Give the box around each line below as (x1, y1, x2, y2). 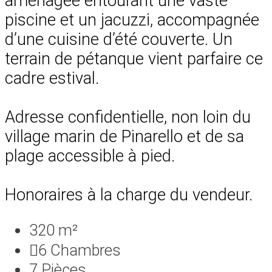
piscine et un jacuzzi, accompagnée (5, 10, 259, 30)
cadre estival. (5, 68, 99, 88)
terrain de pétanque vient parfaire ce (5, 49, 263, 69)
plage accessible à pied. (5, 146, 175, 166)
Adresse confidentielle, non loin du (5, 107, 251, 127)
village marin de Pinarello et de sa (5, 126, 244, 146)
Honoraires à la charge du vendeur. (5, 185, 253, 205)
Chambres (50, 240, 121, 259)
